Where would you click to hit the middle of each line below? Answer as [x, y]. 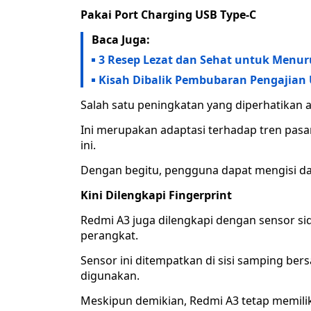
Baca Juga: [121, 40]
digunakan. [110, 276]
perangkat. [109, 236]
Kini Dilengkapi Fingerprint [156, 195]
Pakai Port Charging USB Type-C [168, 15]
